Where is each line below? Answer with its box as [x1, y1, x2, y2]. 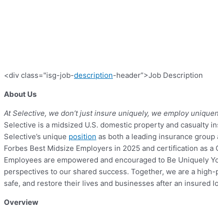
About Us [4, 90, 36, 99]
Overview [4, 198, 38, 207]
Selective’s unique [4, 132, 69, 142]
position [69, 132, 96, 142]
